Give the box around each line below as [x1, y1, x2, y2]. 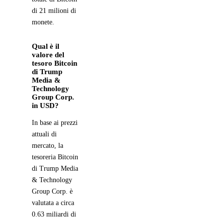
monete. [32, 18, 54, 26]
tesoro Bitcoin [32, 59, 77, 67]
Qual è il [32, 42, 59, 50]
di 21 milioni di [32, 6, 76, 14]
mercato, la [32, 141, 63, 149]
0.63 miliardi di [32, 210, 76, 218]
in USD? [32, 101, 59, 110]
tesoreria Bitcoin [32, 153, 78, 161]
